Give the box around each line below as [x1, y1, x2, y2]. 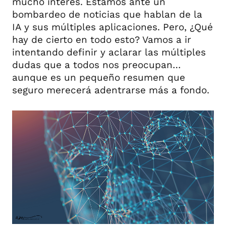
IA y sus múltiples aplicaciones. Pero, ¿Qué [12, 21, 213, 33]
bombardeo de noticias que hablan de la [12, 9, 202, 20]
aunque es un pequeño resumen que [12, 72, 185, 83]
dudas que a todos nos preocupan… [12, 59, 181, 71]
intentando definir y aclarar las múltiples [12, 46, 206, 58]
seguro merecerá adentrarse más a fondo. [12, 84, 209, 96]
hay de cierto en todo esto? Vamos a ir [12, 34, 191, 45]
